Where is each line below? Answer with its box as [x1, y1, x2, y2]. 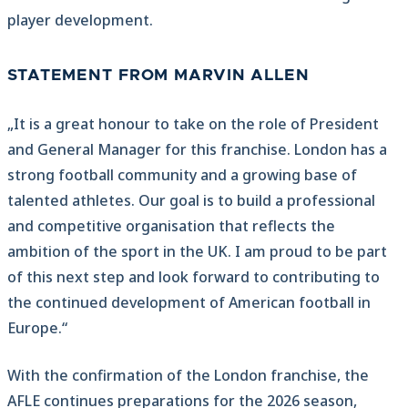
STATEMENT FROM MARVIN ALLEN [7, 67, 310, 85]
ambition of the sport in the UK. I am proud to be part [7, 241, 387, 262]
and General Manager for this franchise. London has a [7, 139, 387, 160]
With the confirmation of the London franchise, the [7, 365, 369, 386]
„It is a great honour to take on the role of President [7, 114, 379, 135]
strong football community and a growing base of [7, 165, 357, 186]
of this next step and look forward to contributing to [7, 267, 380, 288]
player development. [7, 10, 153, 31]
